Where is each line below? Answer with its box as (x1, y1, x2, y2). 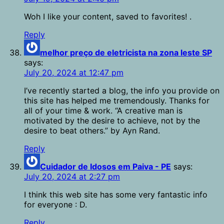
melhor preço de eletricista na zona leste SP (40, 47, 212, 58)
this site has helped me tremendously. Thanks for (24, 95, 209, 106)
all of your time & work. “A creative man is (24, 105, 182, 116)
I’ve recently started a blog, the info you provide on (24, 85, 219, 96)
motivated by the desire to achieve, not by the (24, 115, 200, 126)
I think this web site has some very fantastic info (24, 189, 207, 200)
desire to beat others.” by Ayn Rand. (24, 125, 160, 136)
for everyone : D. (24, 199, 87, 210)
